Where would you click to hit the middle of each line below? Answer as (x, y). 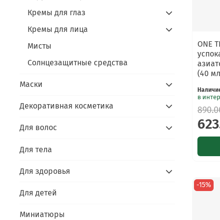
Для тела (36, 149)
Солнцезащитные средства (78, 62)
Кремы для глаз (56, 12)
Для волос (38, 128)
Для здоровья (45, 171)
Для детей (38, 193)
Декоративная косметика (67, 106)
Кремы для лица (58, 29)
